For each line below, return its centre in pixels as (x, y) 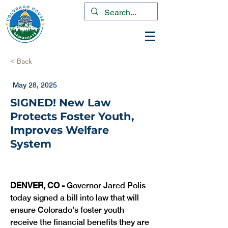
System (31, 144)
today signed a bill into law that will (76, 198)
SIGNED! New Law (61, 103)
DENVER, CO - (37, 186)
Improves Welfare (60, 130)
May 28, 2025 (35, 85)
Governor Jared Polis (106, 186)
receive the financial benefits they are (81, 222)
